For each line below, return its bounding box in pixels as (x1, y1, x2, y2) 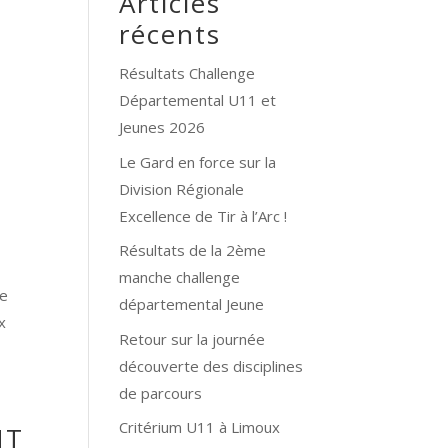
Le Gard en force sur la (119, 151, 277, 172)
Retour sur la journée (119, 328, 266, 349)
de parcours (119, 382, 203, 403)
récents (119, 16, 222, 53)
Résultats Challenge (119, 63, 256, 84)
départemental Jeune (119, 294, 265, 315)
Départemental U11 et (119, 90, 277, 111)
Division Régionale (119, 178, 245, 199)
